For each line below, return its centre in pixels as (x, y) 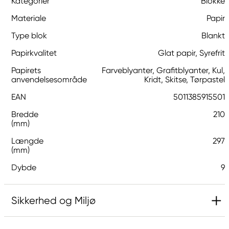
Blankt (213, 36)
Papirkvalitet (34, 53)
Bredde (25, 114)
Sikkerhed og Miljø (53, 201)
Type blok (29, 36)
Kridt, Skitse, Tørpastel (185, 79)
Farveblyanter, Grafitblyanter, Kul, (163, 70)
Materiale (29, 18)
